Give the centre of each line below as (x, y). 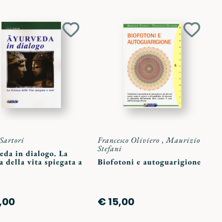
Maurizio (183, 140)
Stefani (110, 148)
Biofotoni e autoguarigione (149, 162)
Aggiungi (88, 35)
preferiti (85, 58)
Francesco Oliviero (128, 140)
